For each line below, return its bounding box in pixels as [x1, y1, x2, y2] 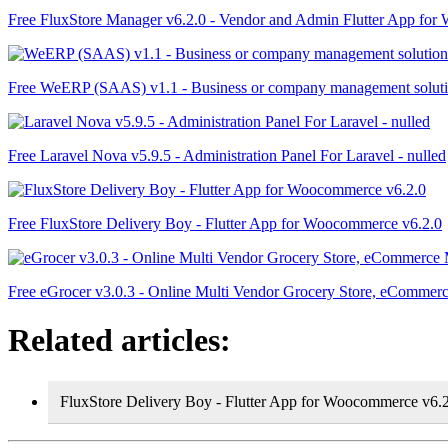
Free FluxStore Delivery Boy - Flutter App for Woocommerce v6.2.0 [8, 214, 442, 232]
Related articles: [8, 322, 231, 359]
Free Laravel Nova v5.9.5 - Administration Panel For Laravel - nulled [8, 146, 446, 164]
